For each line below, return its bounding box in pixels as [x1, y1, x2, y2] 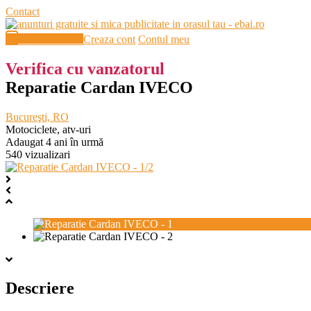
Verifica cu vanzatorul [6, 59, 165, 78]
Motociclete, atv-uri [6, 123, 91, 135]
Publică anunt [21, 33, 81, 45]
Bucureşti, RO [6, 110, 69, 123]
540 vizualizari [6, 148, 70, 160]
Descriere [6, 278, 74, 297]
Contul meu [138, 33, 190, 45]
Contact [6, 6, 40, 17]
